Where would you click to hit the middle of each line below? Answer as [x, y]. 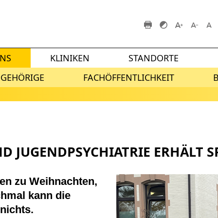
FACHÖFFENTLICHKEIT [129, 77]
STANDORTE [154, 58]
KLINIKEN [70, 58]
